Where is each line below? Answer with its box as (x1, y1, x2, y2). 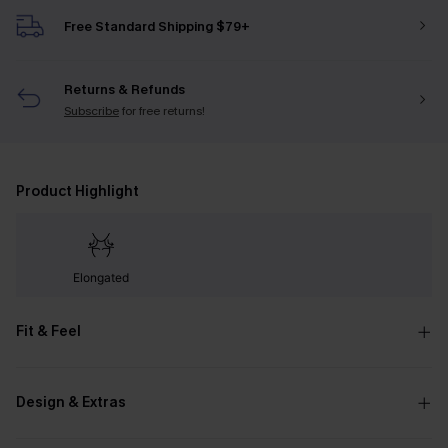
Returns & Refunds (64, 81, 185, 98)
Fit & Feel (16, 322, 81, 341)
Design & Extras (16, 393, 126, 412)
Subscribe (64, 103, 119, 119)
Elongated (72, 270, 129, 285)
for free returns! (122, 103, 205, 119)
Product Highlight (16, 182, 139, 201)
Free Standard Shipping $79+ (64, 17, 250, 35)
